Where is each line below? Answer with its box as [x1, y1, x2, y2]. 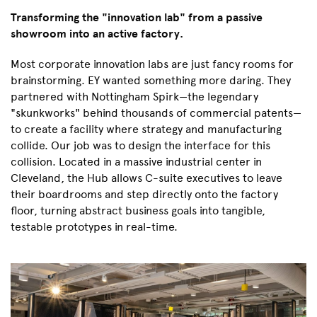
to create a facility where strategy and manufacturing [11, 122, 282, 137]
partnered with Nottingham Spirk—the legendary [11, 90, 258, 104]
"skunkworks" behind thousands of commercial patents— [11, 106, 301, 120]
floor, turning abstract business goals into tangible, [11, 204, 265, 218]
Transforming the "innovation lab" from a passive [11, 11, 263, 25]
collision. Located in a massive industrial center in [11, 155, 262, 169]
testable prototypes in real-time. [11, 220, 178, 234]
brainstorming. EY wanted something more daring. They [11, 74, 291, 88]
